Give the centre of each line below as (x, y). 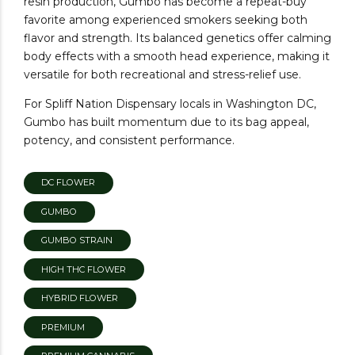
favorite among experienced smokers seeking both (166, 20)
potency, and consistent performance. (129, 141)
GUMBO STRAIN (77, 240)
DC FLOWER (69, 183)
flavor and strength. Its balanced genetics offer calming (177, 38)
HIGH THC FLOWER (84, 269)
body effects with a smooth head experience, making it (177, 57)
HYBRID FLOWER (80, 298)
